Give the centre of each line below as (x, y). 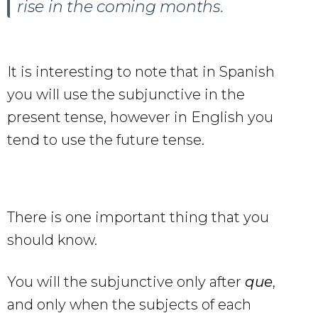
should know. (52, 240)
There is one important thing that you (138, 217)
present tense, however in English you (140, 117)
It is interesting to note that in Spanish (141, 71)
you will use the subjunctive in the (126, 94)
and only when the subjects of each (129, 304)
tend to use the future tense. (106, 139)
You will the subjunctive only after (126, 281)
